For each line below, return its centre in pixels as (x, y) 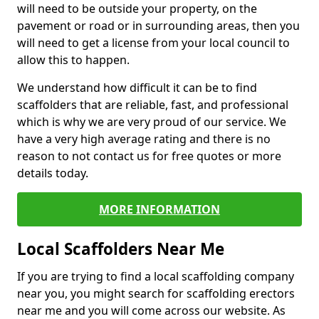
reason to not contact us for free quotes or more (149, 156)
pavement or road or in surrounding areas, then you (158, 26)
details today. (53, 173)
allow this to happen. (73, 60)
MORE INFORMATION (159, 209)
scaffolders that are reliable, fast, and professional (153, 105)
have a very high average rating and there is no (144, 139)
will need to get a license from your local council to (153, 43)
